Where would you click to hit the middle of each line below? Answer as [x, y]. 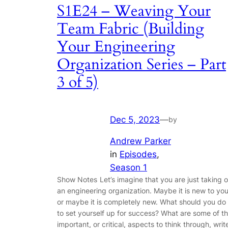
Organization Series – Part [141, 65]
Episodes [138, 154]
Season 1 [129, 168]
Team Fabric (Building [131, 29]
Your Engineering [116, 47]
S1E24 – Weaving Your [134, 11]
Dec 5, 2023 [135, 119]
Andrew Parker [140, 141]
